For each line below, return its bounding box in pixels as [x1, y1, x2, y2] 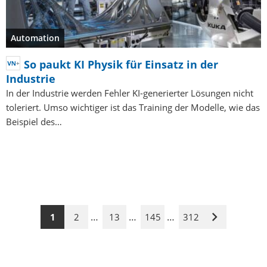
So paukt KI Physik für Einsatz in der [24, 57, 218, 72]
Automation [11, 32, 60, 44]
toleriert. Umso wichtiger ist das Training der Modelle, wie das [6, 101, 260, 114]
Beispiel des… [6, 116, 62, 128]
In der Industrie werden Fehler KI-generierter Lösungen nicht [6, 87, 253, 100]
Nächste [214, 215, 247, 228]
